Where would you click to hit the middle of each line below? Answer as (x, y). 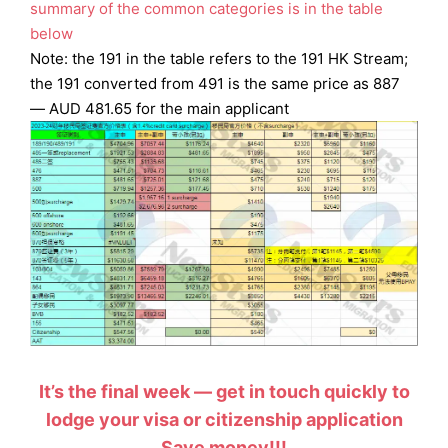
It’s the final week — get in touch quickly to (224, 392)
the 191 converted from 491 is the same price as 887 (215, 84)
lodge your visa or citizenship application (224, 420)
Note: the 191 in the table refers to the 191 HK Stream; (219, 59)
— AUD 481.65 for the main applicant (159, 109)
